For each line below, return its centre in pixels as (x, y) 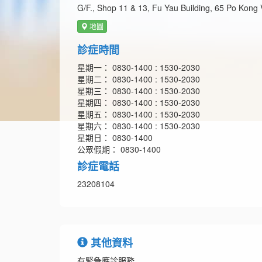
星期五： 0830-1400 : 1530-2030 (139, 114)
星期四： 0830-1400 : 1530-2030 (139, 103)
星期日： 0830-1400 (115, 138)
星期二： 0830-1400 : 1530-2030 (139, 79)
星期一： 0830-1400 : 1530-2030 (139, 68)
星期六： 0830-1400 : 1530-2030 (139, 126)
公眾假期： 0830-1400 (119, 149)
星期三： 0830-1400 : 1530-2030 (139, 91)
